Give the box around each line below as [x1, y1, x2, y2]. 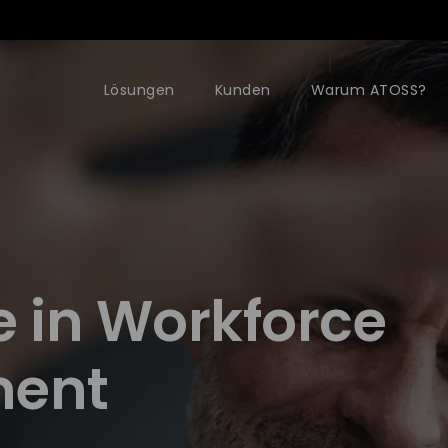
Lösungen [103, 80, 175, 100]
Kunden [214, 80, 271, 100]
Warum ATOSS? [310, 80, 427, 100]
